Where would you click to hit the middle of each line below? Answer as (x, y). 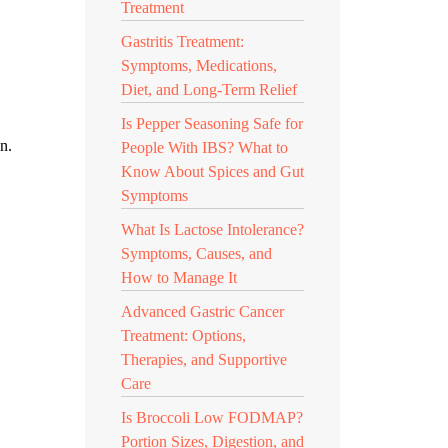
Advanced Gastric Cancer (202, 311)
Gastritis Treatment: (182, 41)
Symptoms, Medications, (199, 65)
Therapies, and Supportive (204, 359)
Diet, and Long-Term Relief (209, 89)
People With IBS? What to (204, 147)
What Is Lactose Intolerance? (212, 229)
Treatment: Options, (183, 335)
